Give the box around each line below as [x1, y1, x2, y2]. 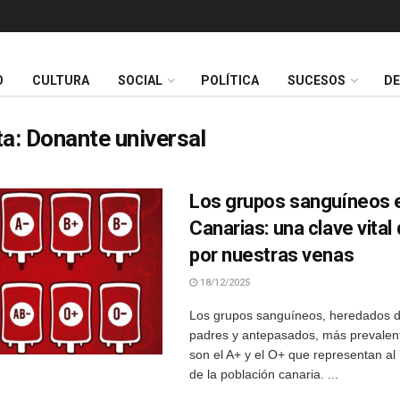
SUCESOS [287, 73, 346, 88]
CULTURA [32, 73, 89, 88]
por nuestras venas [189, 244, 354, 266]
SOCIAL [118, 73, 162, 88]
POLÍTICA [201, 73, 259, 88]
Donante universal [25, 125, 206, 152]
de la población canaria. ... [189, 367, 338, 381]
